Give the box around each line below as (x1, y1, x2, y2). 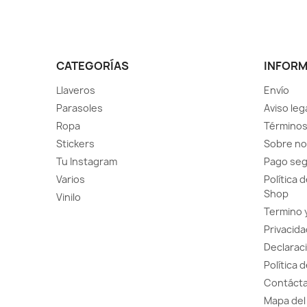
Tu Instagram (56, 155, 118, 169)
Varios (56, 173, 86, 186)
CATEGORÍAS (56, 58, 130, 74)
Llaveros (56, 84, 96, 97)
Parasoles (56, 101, 103, 115)
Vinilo (56, 191, 82, 204)
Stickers (56, 137, 95, 151)
